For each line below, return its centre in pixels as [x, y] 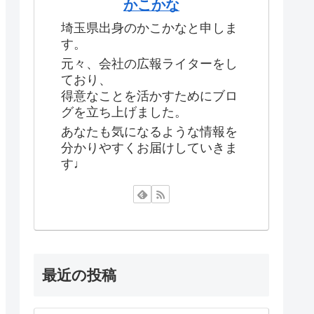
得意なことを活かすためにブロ [149, 96]
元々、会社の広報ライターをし [149, 64]
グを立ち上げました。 [124, 112]
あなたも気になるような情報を [149, 132]
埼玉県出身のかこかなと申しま [149, 28]
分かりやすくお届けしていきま [149, 148]
